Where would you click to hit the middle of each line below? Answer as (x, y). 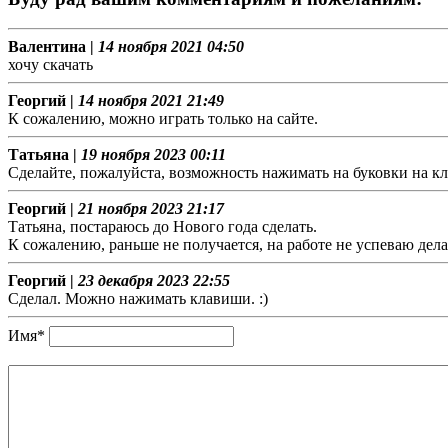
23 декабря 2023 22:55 (154, 281)
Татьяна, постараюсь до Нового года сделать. (162, 227)
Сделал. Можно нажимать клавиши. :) (138, 299)
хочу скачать (50, 65)
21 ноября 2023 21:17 (151, 209)
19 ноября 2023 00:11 (153, 155)
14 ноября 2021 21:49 (151, 101)
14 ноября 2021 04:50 (171, 47)
